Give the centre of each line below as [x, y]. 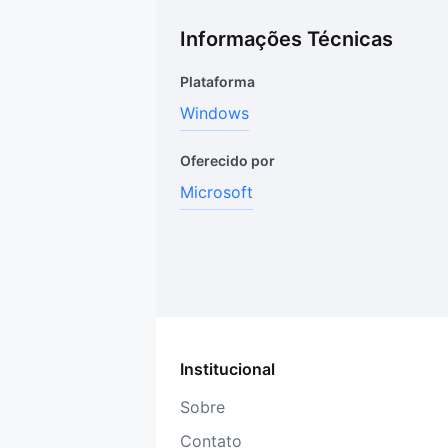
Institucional [227, 369]
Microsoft [216, 192]
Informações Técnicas [286, 39]
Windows [214, 113]
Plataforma [217, 81]
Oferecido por [227, 160]
